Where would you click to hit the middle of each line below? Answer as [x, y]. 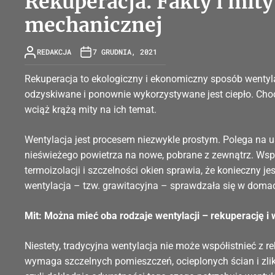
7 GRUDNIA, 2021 [125, 52]
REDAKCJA [54, 52]
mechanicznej [94, 25]
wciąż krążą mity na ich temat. [91, 109]
